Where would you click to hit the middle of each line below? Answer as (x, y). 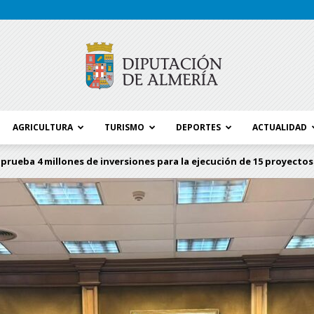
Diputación (178, 231)
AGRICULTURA (43, 127)
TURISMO (124, 127)
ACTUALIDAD (280, 127)
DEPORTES (198, 127)
